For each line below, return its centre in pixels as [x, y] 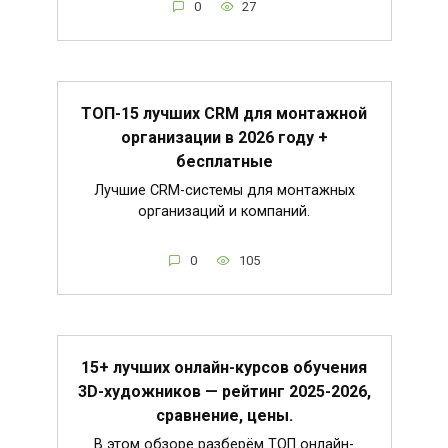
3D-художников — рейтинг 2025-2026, [224, 392]
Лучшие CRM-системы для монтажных [224, 191]
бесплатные [224, 162]
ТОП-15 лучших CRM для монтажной [224, 114]
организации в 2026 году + [224, 138]
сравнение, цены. [224, 416]
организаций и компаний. [224, 212]
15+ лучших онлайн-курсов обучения [224, 368]
